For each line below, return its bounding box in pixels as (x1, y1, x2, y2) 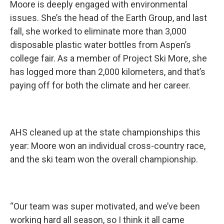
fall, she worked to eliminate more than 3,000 (10, 26, 186, 37)
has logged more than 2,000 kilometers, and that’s (10, 66, 205, 77)
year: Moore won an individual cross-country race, (10, 140, 205, 151)
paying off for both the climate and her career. (10, 80, 190, 91)
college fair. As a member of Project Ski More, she (10, 53, 207, 64)
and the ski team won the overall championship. (10, 154, 198, 165)
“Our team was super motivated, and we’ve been (10, 201, 200, 212)
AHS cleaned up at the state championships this (10, 127, 200, 138)
